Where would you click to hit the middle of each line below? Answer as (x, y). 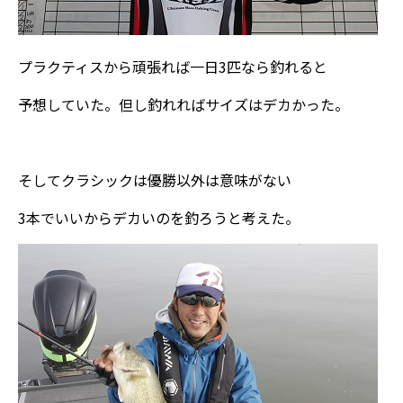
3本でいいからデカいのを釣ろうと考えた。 (159, 218)
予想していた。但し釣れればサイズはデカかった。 (184, 104)
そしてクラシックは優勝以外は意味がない (155, 180)
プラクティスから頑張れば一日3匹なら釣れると (173, 67)
